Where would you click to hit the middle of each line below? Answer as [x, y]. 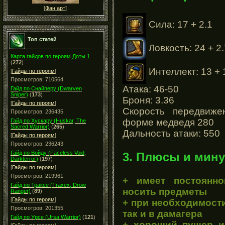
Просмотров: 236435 [37, 111]
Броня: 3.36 [148, 100]
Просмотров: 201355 [37, 208]
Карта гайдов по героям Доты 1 [50, 56]
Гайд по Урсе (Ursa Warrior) [46, 217]
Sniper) [19, 94]
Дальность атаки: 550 [171, 133]
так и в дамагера [162, 213]
